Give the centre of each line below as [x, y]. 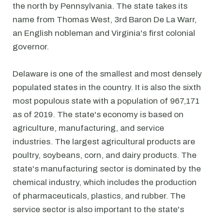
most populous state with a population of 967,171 [106, 101]
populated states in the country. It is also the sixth [107, 87]
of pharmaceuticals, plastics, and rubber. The [99, 196]
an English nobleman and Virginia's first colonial [104, 33]
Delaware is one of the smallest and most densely [107, 74]
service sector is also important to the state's [98, 209]
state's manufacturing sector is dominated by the [107, 169]
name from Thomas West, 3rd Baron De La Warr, [105, 20]
